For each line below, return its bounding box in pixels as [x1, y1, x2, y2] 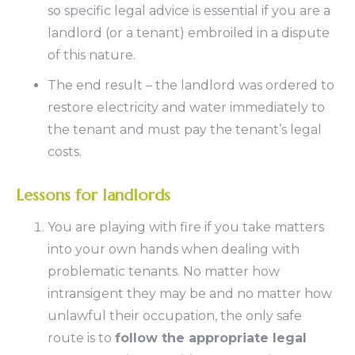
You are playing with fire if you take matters [48, 219, 324, 235]
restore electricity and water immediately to [48, 100, 325, 115]
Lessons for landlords [16, 185, 170, 205]
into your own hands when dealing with [48, 242, 300, 257]
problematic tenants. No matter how [48, 264, 280, 279]
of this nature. [48, 48, 136, 63]
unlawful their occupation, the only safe [48, 308, 302, 323]
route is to [48, 330, 115, 345]
